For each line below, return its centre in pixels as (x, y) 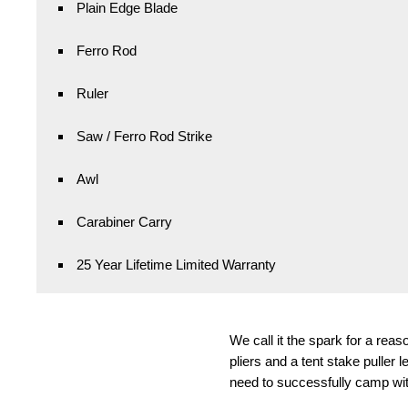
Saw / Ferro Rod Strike (144, 136)
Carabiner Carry (124, 221)
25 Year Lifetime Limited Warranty (176, 264)
